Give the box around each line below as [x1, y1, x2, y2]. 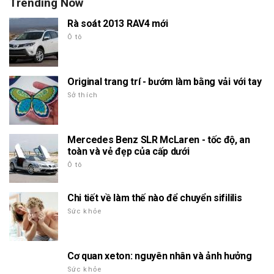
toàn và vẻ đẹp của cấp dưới [67, 145, 190, 157]
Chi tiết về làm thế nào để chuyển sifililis [67, 191, 242, 204]
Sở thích [67, 91, 98, 99]
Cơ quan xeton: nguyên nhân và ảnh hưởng [67, 250, 252, 262]
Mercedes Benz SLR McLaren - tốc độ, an [67, 133, 250, 146]
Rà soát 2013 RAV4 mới [67, 17, 168, 29]
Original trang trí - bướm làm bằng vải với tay [67, 75, 262, 87]
